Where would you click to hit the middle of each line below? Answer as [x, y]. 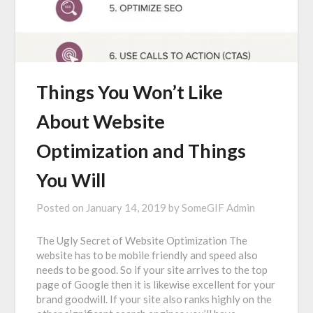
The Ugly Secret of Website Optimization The [142, 241]
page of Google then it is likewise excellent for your [156, 285]
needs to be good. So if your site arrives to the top [152, 270]
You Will [71, 180]
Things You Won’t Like [130, 92]
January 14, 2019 [126, 208]
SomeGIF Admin [219, 208]
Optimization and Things [141, 151]
